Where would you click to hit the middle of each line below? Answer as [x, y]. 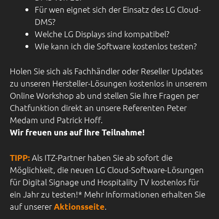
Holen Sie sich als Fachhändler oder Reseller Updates [106, 71]
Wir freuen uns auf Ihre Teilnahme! [77, 132]
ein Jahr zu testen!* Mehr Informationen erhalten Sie [108, 194]
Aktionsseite [79, 206]
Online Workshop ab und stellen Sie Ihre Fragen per [104, 96]
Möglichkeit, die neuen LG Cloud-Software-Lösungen [107, 169]
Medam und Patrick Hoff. [56, 120]
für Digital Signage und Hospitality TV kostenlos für [104, 182]
